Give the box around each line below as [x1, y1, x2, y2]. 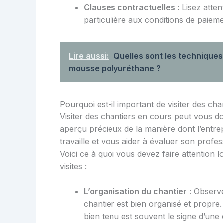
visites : [60, 161, 87, 171]
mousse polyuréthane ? [69, 63, 161, 73]
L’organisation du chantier [84, 186, 187, 197]
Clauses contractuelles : [84, 2, 179, 12]
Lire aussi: [69, 50, 109, 61]
